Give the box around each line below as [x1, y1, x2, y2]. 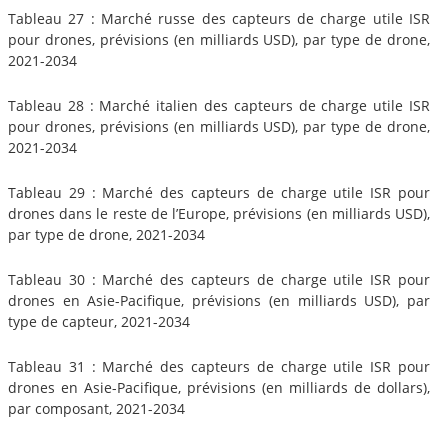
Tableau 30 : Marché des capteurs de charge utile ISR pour [8, 269, 430, 289]
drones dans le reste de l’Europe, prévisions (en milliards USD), [8, 203, 430, 223]
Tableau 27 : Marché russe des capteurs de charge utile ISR [8, 8, 430, 28]
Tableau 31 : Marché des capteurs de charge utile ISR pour [8, 356, 430, 376]
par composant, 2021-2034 [8, 398, 185, 418]
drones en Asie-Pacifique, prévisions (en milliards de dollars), [8, 377, 430, 397]
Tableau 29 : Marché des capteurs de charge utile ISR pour [8, 182, 430, 202]
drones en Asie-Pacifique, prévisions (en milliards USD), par [8, 290, 430, 310]
